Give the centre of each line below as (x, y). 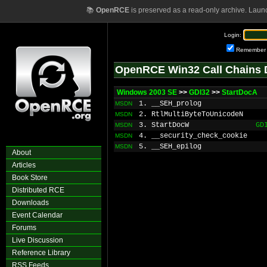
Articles (24, 165)
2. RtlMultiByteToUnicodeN (191, 114)
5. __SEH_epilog (170, 147)
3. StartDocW (164, 125)
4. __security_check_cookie (193, 136)
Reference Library (41, 253)
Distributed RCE (38, 190)
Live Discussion (38, 240)
